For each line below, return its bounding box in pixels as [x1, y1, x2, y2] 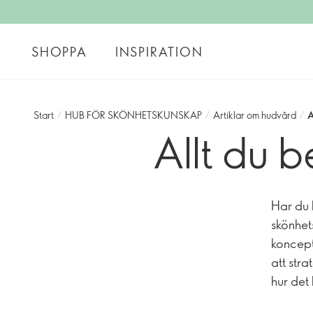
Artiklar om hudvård [213, 108, 296, 122]
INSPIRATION [115, 43, 203, 60]
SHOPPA [31, 43, 87, 60]
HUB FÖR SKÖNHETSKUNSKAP [65, 108, 202, 122]
